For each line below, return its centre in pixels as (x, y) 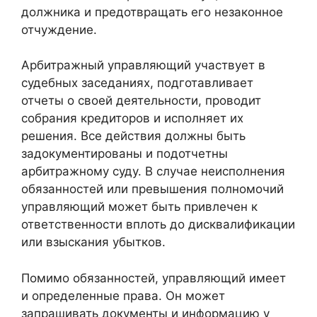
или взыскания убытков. (93, 242)
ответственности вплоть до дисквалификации (158, 225)
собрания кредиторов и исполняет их (132, 119)
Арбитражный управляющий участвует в (143, 65)
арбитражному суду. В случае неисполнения (153, 172)
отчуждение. (59, 29)
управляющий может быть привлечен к (139, 207)
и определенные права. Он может (123, 295)
